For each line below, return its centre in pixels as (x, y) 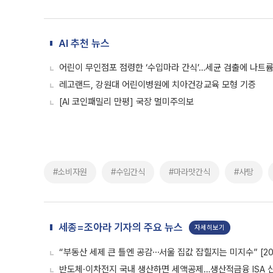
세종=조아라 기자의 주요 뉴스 (121, 227)
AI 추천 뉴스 (84, 43)
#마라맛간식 (190, 172)
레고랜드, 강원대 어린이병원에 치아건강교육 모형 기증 (158, 85)
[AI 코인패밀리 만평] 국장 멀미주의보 (126, 102)
